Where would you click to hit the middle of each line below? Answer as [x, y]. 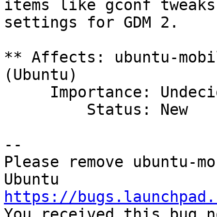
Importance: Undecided [27, 92]
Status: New [45, 110]
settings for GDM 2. [91, 23]
